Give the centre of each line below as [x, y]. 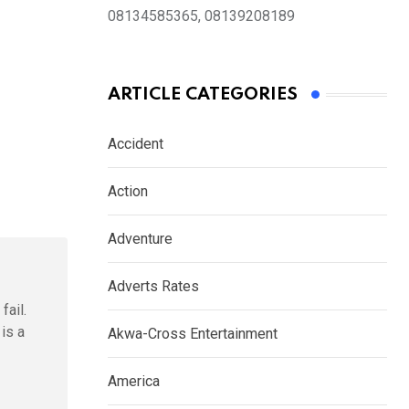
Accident [136, 144]
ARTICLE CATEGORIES [203, 95]
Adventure [140, 239]
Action [128, 192]
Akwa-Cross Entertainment [193, 334]
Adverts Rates [153, 287]
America [134, 382]
